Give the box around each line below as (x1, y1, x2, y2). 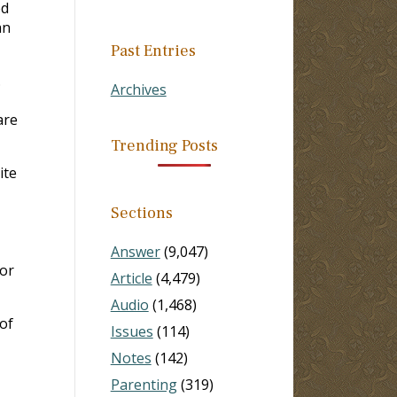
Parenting (110, 374, 177, 394)
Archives (110, 79, 167, 99)
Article (110, 268, 152, 288)
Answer (110, 241, 160, 261)
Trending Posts (110, 135, 218, 156)
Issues (110, 321, 153, 341)
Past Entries (110, 40, 196, 61)
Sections (110, 202, 173, 223)
